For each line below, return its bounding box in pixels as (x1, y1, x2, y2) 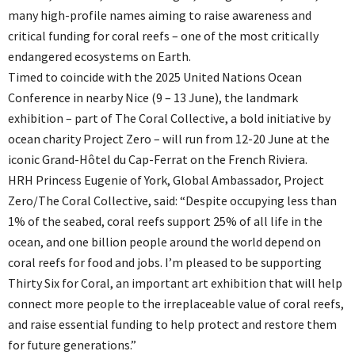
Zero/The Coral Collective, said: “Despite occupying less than (8, 192, 337, 208)
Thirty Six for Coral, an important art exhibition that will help (8, 274, 342, 291)
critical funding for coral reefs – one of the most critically (8, 27, 319, 44)
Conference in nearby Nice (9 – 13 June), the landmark (8, 89, 298, 105)
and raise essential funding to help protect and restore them (8, 315, 337, 332)
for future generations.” (8, 336, 136, 353)
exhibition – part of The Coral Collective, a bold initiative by (8, 109, 330, 126)
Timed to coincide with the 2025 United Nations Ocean (8, 68, 302, 85)
